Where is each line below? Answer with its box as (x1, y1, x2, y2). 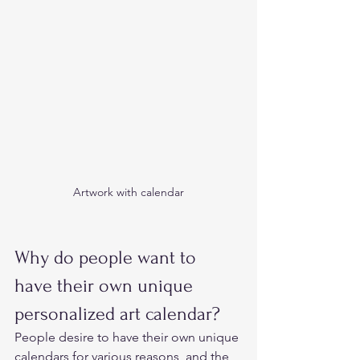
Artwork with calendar (73, 184, 184, 199)
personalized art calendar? (14, 302, 230, 325)
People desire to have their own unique (14, 329, 242, 345)
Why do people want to (14, 246, 201, 268)
